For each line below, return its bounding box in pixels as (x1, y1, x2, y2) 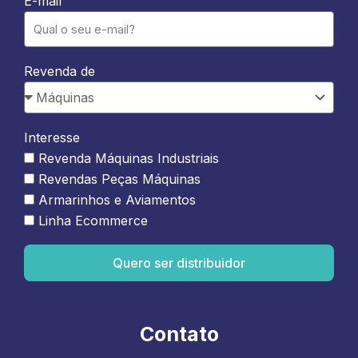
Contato (139, 322, 219, 346)
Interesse (24, 129, 80, 145)
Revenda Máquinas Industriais (38, 150, 219, 166)
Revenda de (24, 63, 95, 79)
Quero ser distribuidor (113, 255, 245, 271)
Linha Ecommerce (38, 213, 148, 229)
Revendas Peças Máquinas (38, 171, 201, 187)
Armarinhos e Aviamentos (38, 192, 196, 208)
